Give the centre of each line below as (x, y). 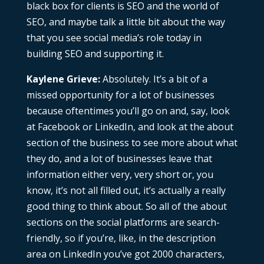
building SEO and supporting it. (95, 54)
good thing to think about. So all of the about (126, 207)
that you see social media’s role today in (114, 38)
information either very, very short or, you (120, 175)
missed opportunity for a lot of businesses (120, 95)
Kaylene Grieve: (63, 79)
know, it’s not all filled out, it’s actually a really (126, 191)
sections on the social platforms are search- (123, 222)
